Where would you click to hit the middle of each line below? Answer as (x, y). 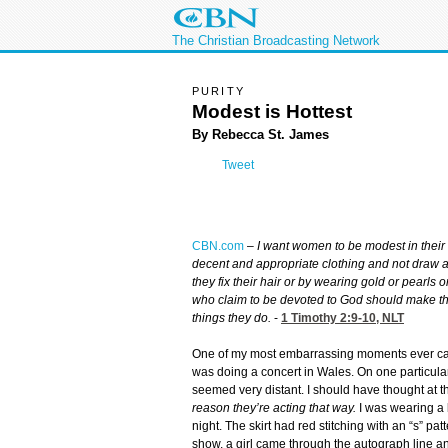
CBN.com (218, 246)
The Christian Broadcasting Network (276, 40)
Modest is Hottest (272, 111)
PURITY (218, 91)
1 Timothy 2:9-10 (328, 318)
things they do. (231, 318)
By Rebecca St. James (260, 134)
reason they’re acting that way (272, 408)
